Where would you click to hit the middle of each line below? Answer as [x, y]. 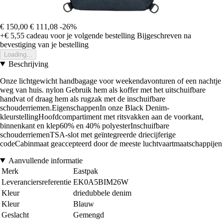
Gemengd [89, 215]
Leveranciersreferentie [36, 182]
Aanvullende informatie [45, 160]
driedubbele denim [102, 193]
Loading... [18, 54]
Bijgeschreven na [164, 35]
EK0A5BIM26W [101, 182]
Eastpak [86, 171]
